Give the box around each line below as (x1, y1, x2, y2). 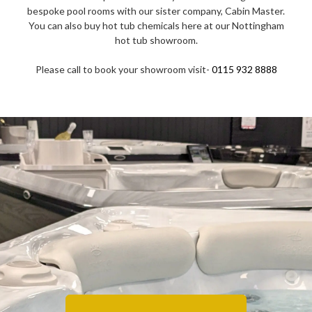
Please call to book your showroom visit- (35, 63, 212, 75)
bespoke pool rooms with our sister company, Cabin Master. (27, 4, 285, 17)
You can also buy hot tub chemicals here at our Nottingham (28, 19, 284, 31)
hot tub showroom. (114, 33, 198, 46)
